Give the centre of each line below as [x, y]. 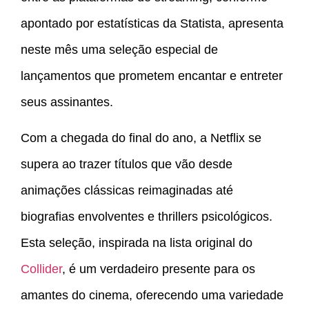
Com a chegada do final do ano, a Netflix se [141, 138]
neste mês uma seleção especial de [119, 49]
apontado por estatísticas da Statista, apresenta [152, 23]
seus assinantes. [67, 102]
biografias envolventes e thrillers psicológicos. [147, 216]
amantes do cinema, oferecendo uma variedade [152, 295]
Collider [41, 269]
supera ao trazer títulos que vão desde [127, 164]
